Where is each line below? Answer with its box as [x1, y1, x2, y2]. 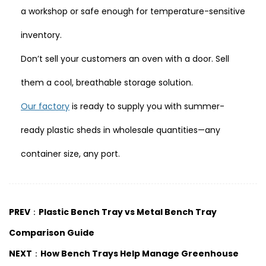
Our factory [21, 100, 69, 112]
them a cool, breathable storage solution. [21, 77, 193, 88]
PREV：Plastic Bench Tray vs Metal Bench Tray [9, 206, 217, 218]
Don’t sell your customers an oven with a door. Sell [21, 53, 229, 65]
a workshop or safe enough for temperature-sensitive [21, 5, 245, 17]
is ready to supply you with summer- [69, 100, 224, 112]
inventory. [21, 29, 62, 41]
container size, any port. [21, 148, 120, 160]
